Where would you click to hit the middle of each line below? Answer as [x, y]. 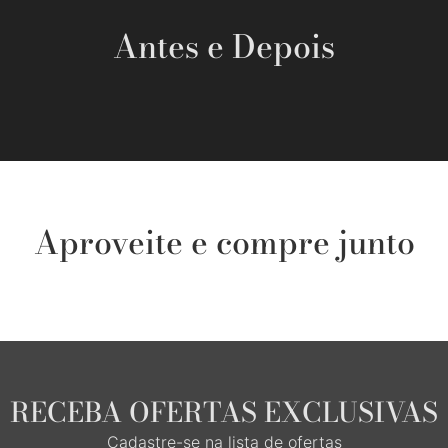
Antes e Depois [224, 47]
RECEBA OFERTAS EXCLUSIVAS [224, 412]
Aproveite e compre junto [224, 243]
